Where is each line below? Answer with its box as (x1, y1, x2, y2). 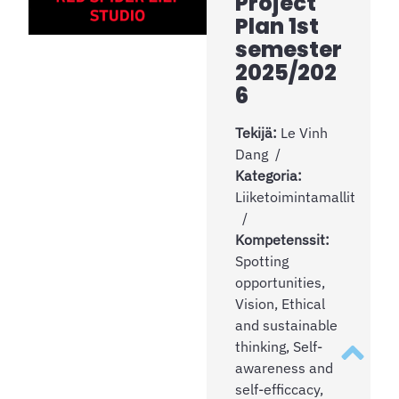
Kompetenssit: (235, 230, 330, 248)
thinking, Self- (235, 337, 322, 355)
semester (235, 34, 342, 64)
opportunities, (235, 273, 325, 291)
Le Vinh (281, 123, 328, 142)
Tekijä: (235, 123, 281, 142)
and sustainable (235, 315, 338, 334)
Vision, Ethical (235, 294, 325, 313)
